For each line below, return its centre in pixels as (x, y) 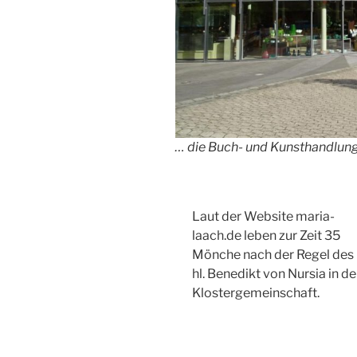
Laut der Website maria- (263, 216)
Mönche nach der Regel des (273, 254)
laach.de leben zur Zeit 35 (266, 235)
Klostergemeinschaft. (255, 292)
